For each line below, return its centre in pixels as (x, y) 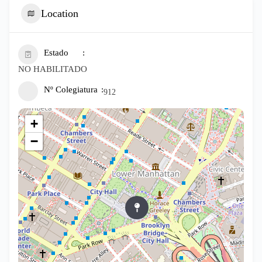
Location (60, 13)
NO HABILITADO (53, 69)
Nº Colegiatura (71, 89)
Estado (56, 53)
